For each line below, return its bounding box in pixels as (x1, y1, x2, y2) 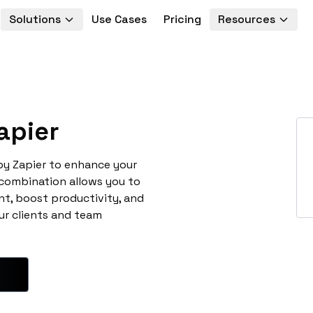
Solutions (8, 12, 61, 27)
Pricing (163, 12, 201, 27)
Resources (217, 12, 275, 27)
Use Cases (91, 12, 147, 27)
